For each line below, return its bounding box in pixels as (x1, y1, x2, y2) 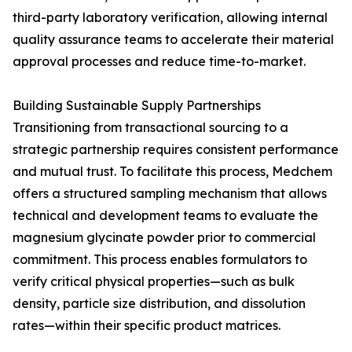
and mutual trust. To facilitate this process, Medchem (13, 163, 332, 179)
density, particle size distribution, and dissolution (13, 295, 306, 311)
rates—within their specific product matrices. (13, 317, 280, 333)
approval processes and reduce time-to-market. (13, 53, 306, 69)
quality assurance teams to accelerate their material (13, 31, 334, 47)
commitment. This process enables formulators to (13, 251, 307, 267)
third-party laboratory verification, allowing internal (13, 9, 328, 25)
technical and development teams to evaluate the (13, 207, 318, 223)
